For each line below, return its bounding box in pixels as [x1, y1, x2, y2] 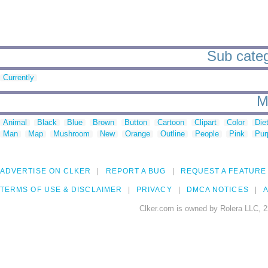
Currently [3, 73, 34, 83]
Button [124, 118, 147, 127]
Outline [160, 129, 185, 139]
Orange [125, 129, 150, 139]
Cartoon [157, 118, 184, 127]
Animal [3, 118, 27, 127]
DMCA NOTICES [186, 185, 249, 194]
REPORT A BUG [105, 167, 166, 176]
